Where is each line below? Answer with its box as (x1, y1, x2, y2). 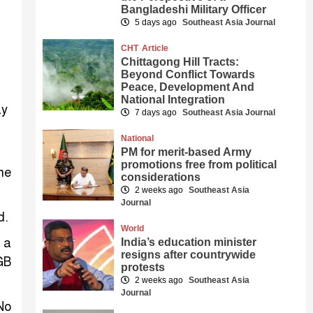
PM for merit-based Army (121, 146, 252, 158)
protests (121, 261, 166, 273)
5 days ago (133, 17, 180, 27)
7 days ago (133, 108, 180, 117)
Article (142, 43, 169, 53)
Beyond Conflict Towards (121, 68, 256, 80)
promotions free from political (121, 159, 277, 170)
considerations (121, 171, 201, 183)
